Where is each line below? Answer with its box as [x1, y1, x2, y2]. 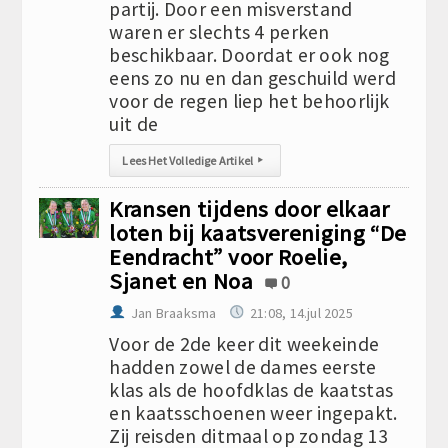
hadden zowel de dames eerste [109, 355, 377, 379]
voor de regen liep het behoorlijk [109, 89, 390, 113]
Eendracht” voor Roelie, [109, 243, 348, 271]
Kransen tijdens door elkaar [109, 195, 390, 223]
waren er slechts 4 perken [109, 20, 330, 44]
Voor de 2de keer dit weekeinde [109, 332, 380, 356]
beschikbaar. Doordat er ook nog [109, 43, 390, 67]
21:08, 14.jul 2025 [250, 304, 353, 322]
